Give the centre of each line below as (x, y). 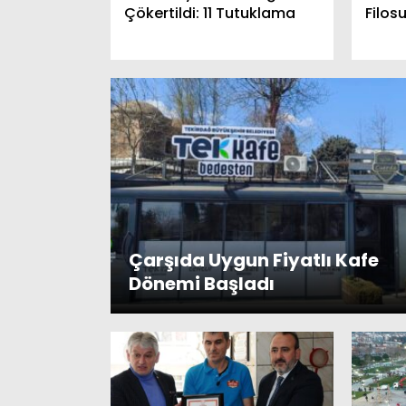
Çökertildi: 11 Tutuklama (210, 14)
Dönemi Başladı (202, 284)
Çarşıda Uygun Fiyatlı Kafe (254, 261)
